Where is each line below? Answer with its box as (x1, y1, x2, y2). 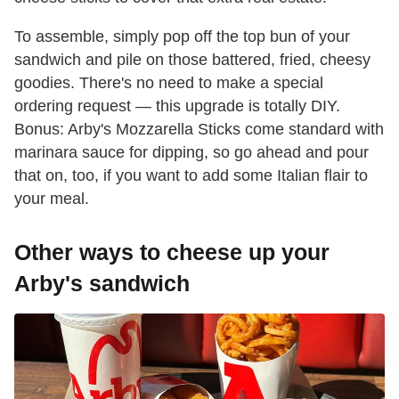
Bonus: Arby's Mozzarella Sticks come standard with (14, 119, 384, 138)
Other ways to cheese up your (14, 239, 330, 265)
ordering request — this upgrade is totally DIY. (14, 96, 340, 115)
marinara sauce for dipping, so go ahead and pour (14, 142, 369, 161)
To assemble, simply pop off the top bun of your (14, 27, 350, 45)
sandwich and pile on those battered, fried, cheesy (14, 50, 370, 69)
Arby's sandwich (14, 270, 190, 296)
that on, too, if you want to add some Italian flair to (14, 166, 368, 184)
